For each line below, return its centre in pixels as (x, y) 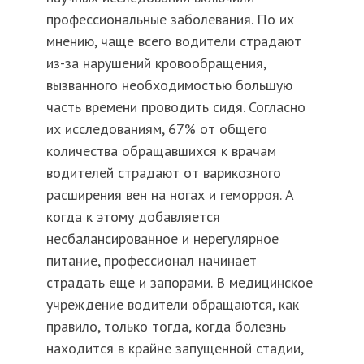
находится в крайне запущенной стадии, (174, 349)
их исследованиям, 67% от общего (156, 129)
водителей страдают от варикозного (163, 173)
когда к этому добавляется (133, 217)
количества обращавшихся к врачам (161, 151)
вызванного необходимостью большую (169, 85)
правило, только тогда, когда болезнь (166, 327)
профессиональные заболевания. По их (170, 19)
